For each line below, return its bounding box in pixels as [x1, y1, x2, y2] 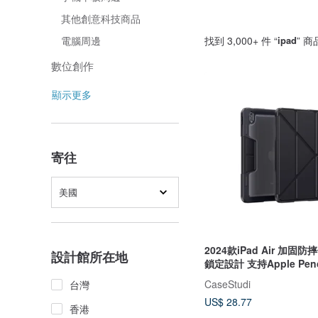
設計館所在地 [51, 248, 128, 266]
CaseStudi [204, 277, 251, 291]
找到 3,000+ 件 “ [204, 33, 278, 48]
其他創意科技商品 [61, 11, 141, 26]
